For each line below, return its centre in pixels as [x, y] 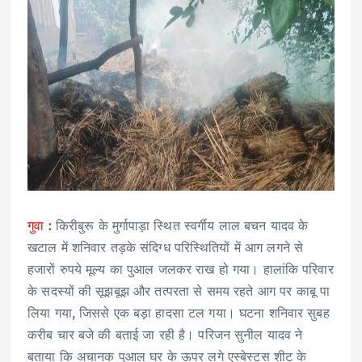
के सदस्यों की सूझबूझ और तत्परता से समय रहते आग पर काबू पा [179, 290]
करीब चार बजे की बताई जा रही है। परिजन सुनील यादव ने [165, 334]
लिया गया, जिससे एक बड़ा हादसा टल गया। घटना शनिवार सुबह [179, 312]
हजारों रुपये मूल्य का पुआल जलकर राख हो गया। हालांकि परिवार [181, 269]
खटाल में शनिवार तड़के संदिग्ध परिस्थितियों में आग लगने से [166, 247]
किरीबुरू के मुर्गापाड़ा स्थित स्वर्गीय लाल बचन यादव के [180, 225]
